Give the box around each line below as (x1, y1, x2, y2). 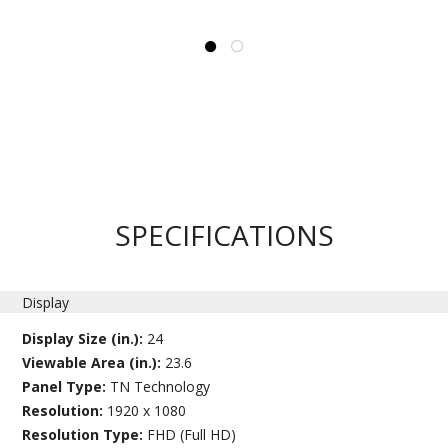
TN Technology (110, 376, 211, 396)
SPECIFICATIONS (114, 215, 334, 254)
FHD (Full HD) (147, 424, 237, 444)
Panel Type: (22, 376, 111, 396)
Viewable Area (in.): (22, 352, 166, 372)
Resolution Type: (22, 424, 148, 444)
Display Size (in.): (22, 328, 148, 348)
